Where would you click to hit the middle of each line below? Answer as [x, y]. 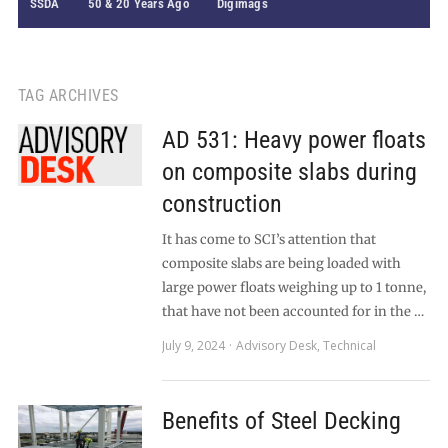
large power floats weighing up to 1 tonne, [293, 287]
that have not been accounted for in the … [292, 311]
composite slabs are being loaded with [281, 263]
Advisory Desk [276, 345]
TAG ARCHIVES [68, 95]
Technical [349, 345]
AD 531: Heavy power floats [293, 140]
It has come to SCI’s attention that [268, 239]
